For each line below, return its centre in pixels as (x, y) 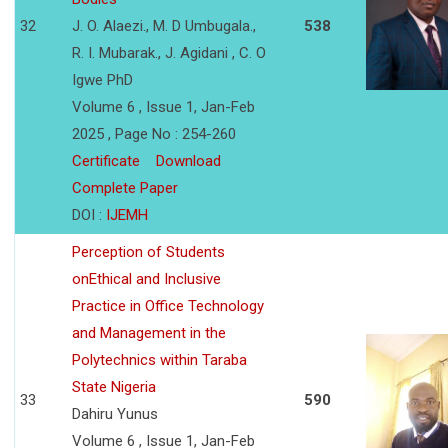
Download (188, 161)
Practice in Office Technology (168, 306)
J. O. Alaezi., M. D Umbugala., (164, 26)
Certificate (106, 161)
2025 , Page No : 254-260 (154, 134)
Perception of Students (148, 252)
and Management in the (149, 333)
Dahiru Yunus (115, 414)
